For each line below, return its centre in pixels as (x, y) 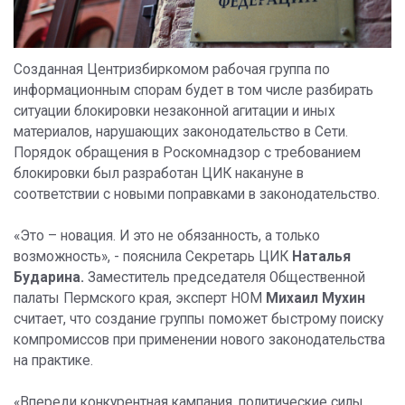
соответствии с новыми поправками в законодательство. (197, 195)
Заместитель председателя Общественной (225, 278)
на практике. (53, 361)
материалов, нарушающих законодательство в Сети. (181, 132)
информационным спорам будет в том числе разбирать (193, 91)
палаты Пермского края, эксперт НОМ (140, 299)
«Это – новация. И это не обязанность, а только (167, 236)
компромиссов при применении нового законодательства (199, 340)
